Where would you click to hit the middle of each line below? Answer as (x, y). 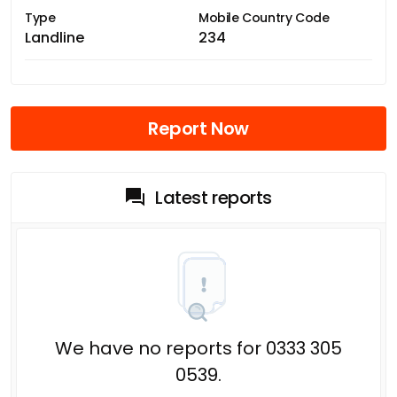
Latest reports (214, 197)
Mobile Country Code (264, 17)
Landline (54, 37)
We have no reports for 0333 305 (198, 348)
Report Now (198, 128)
